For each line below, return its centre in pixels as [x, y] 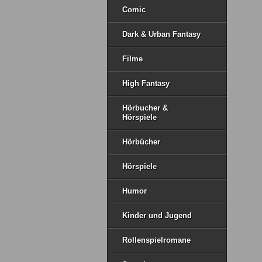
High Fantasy [146, 83]
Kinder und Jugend [157, 216]
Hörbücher [141, 142]
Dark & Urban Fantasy [161, 34]
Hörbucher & [145, 108]
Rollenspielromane [156, 240]
